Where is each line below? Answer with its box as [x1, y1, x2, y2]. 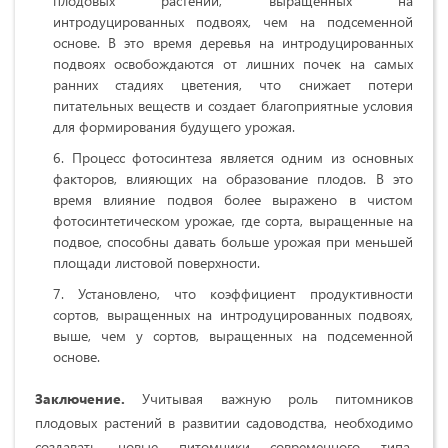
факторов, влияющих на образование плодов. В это [53, 169, 413, 189]
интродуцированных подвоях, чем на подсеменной [53, 12, 413, 32]
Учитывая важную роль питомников [142, 389, 413, 409]
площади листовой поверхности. [53, 253, 260, 273]
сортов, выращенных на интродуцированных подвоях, [53, 305, 413, 325]
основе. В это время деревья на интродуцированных [53, 33, 413, 53]
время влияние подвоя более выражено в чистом [53, 190, 413, 210]
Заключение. [35, 389, 143, 409]
